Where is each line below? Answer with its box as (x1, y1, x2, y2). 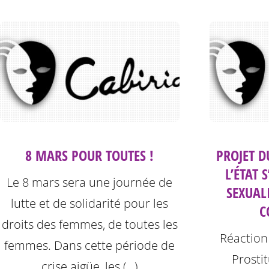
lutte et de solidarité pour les (11, 195, 169, 212)
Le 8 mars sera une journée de (7, 174, 173, 191)
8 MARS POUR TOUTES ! (25, 145, 154, 166)
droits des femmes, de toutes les (1, 216, 178, 233)
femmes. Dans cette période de (4, 237, 175, 254)
